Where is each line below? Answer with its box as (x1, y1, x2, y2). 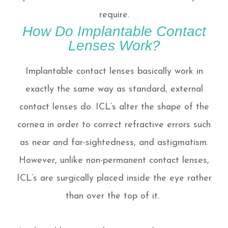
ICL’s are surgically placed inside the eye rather (16, 174, 212, 184)
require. (99, 10, 129, 20)
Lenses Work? (68, 37, 160, 54)
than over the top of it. (66, 191, 162, 202)
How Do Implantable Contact (22, 23, 206, 40)
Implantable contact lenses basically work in (25, 67, 203, 77)
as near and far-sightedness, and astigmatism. (20, 138, 208, 148)
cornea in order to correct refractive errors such (17, 120, 211, 130)
